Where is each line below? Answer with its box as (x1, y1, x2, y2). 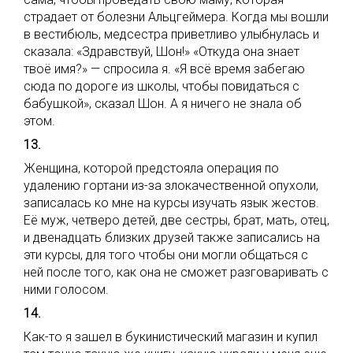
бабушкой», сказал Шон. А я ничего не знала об (24, 96, 302, 111)
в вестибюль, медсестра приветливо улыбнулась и (24, 27, 319, 42)
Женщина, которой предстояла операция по (24, 161, 279, 176)
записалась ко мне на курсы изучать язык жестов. (24, 195, 319, 210)
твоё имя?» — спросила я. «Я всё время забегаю (24, 61, 305, 76)
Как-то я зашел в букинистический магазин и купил (24, 329, 318, 344)
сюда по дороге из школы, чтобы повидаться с (24, 79, 299, 94)
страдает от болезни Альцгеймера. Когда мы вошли (24, 9, 329, 24)
